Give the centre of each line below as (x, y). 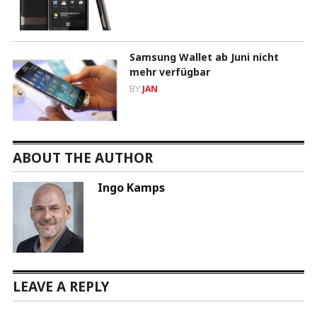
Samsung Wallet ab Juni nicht (204, 57)
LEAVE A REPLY (60, 286)
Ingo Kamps (131, 187)
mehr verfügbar (169, 71)
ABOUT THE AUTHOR (82, 157)
